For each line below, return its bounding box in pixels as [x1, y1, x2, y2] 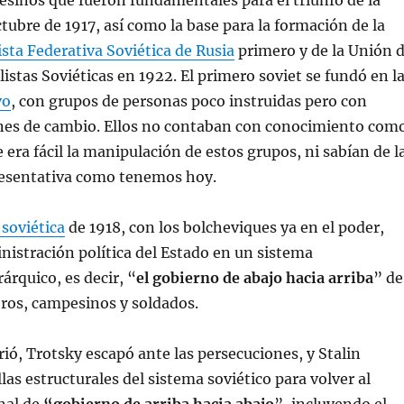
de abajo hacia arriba [222, 269, 373, 287]
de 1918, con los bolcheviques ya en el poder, [64, 218, 384, 236]
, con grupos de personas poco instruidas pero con [10, 92, 367, 110]
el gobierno [135, 269, 219, 287]
